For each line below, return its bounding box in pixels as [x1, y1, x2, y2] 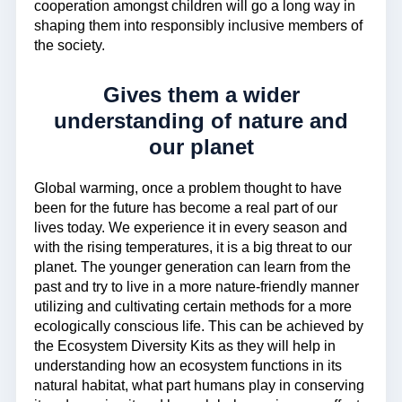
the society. [34, 37, 105, 53]
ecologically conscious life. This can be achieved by [34, 319, 363, 335]
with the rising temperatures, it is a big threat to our [34, 240, 352, 256]
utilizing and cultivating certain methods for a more [34, 299, 352, 315]
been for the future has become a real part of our [34, 200, 337, 216]
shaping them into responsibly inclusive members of [34, 17, 363, 33]
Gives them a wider [102, 82, 300, 107]
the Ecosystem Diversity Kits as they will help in [34, 338, 336, 354]
